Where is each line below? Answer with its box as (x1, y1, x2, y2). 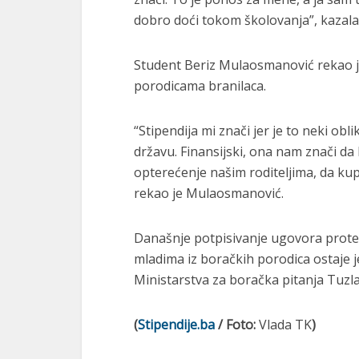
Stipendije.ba (138, 316, 215, 333)
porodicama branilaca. (134, 77, 266, 95)
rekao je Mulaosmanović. (134, 184, 284, 202)
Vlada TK (259, 316, 312, 333)
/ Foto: (215, 316, 259, 333)
